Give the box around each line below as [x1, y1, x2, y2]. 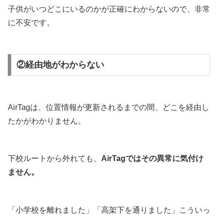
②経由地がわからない [16, 60, 104, 70]
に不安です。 [8, 18, 54, 27]
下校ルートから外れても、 [8, 154, 101, 163]
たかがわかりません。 [8, 116, 86, 125]
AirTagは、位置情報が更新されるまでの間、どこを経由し [8, 103, 209, 111]
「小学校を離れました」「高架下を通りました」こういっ [8, 205, 210, 214]
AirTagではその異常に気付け [101, 154, 203, 163]
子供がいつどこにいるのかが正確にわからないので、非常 [8, 5, 210, 14]
